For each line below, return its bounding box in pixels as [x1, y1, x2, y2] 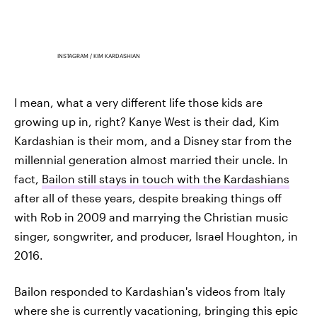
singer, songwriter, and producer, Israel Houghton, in [14, 229, 298, 243]
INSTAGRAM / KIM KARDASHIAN [57, 52, 141, 60]
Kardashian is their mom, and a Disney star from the [14, 134, 292, 148]
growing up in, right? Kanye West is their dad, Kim [14, 115, 279, 129]
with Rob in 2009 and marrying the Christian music [14, 210, 288, 224]
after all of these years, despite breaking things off [14, 191, 282, 205]
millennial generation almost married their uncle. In [14, 153, 288, 167]
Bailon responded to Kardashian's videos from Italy [14, 284, 285, 299]
